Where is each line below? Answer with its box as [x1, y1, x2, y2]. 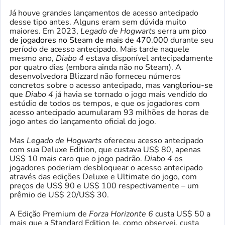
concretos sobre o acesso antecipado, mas [10, 80, 163, 91]
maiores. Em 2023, [10, 26, 80, 37]
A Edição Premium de [10, 208, 89, 219]
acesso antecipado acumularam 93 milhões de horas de [10, 107, 209, 118]
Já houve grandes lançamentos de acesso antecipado [10, 8, 198, 19]
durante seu [168, 35, 213, 46]
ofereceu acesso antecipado [102, 135, 203, 146]
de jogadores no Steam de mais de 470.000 [10, 35, 168, 46]
